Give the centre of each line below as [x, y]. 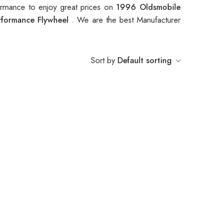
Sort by [103, 60]
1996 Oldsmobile [148, 7]
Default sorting [145, 60]
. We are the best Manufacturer [126, 20]
